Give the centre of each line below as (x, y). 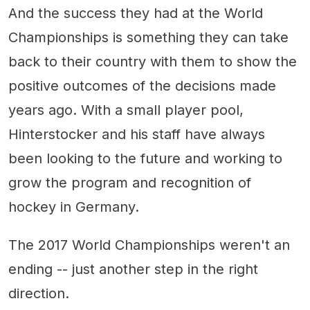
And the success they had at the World (136, 13)
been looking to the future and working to (145, 159)
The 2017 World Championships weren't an (149, 245)
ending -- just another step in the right (133, 270)
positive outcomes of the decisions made (142, 86)
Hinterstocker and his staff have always (137, 135)
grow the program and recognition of (130, 183)
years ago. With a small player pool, (126, 110)
